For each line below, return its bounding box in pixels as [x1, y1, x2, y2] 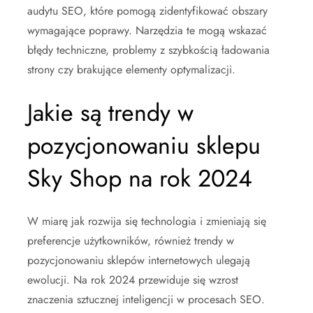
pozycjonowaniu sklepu [27, 128, 261, 163]
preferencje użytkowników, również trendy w [27, 232, 234, 249]
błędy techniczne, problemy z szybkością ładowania [27, 41, 270, 58]
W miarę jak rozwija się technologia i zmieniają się [27, 212, 266, 229]
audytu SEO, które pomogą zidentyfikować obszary [27, 2, 268, 19]
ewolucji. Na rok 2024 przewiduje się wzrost [27, 271, 238, 288]
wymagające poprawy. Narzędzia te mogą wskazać [27, 22, 267, 38]
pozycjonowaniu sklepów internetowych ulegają [27, 252, 250, 268]
